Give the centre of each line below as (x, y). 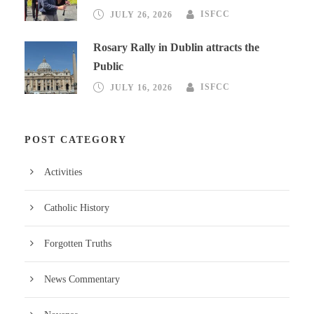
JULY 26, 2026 (141, 14)
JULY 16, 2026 (141, 87)
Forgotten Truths (78, 243)
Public (108, 66)
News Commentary (82, 279)
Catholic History (77, 207)
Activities (63, 172)
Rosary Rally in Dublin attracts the (176, 47)
